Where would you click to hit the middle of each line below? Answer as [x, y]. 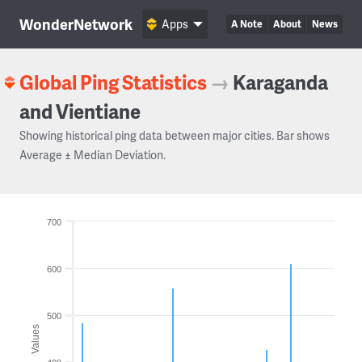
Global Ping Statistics [113, 82]
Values [36, 339]
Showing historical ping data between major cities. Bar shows [175, 135]
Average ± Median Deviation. [93, 155]
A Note [247, 24]
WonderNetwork [76, 24]
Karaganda [280, 82]
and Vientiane [80, 111]
